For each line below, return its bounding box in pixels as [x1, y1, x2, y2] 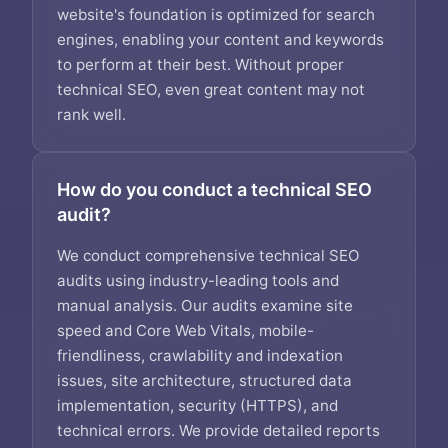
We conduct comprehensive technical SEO [57, 246, 360, 265]
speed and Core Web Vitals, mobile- [57, 321, 314, 340]
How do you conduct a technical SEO [57, 179, 372, 200]
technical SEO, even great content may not [57, 80, 365, 99]
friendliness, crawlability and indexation [57, 346, 343, 365]
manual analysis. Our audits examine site [57, 296, 353, 315]
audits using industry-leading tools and [57, 271, 339, 290]
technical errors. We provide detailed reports [57, 421, 380, 440]
